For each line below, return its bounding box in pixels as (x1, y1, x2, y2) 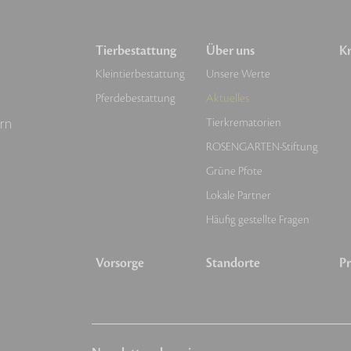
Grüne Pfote (205, 164, 262, 179)
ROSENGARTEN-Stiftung (205, 139, 318, 155)
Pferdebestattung (96, 91, 175, 107)
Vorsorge (96, 255, 144, 273)
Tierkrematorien (205, 115, 281, 131)
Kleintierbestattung (96, 67, 185, 82)
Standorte (205, 255, 260, 273)
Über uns (205, 42, 255, 60)
